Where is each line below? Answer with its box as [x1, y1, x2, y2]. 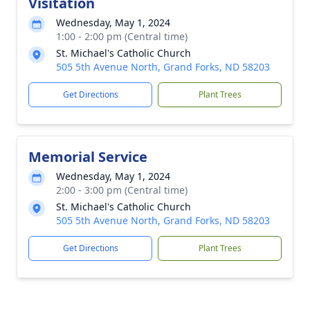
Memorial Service [28, 147, 147, 166]
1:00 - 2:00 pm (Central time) [56, 30, 188, 43]
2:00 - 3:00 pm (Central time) [56, 183, 188, 197]
